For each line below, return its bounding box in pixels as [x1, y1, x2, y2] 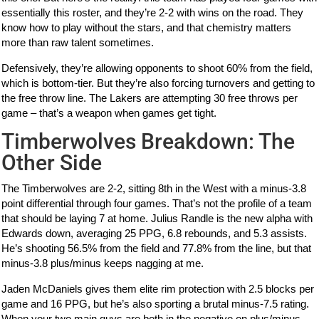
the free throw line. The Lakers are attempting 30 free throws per [1, 91, 298, 104]
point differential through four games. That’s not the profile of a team [1, 197, 313, 209]
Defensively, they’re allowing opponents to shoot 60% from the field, [1, 61, 313, 74]
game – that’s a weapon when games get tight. [1, 106, 217, 119]
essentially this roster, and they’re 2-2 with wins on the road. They [1, 6, 304, 19]
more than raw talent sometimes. [1, 36, 155, 48]
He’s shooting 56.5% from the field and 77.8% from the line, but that [1, 241, 312, 254]
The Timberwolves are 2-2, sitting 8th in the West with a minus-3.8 [1, 182, 307, 194]
